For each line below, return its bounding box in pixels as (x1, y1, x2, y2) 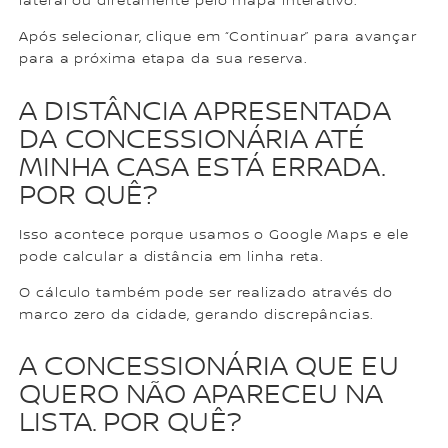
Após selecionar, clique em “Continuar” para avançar (19, 29, 418, 46)
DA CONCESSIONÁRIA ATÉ (19, 122, 366, 157)
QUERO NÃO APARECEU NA (19, 378, 384, 413)
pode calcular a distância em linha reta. (19, 248, 325, 265)
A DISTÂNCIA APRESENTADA (19, 94, 391, 129)
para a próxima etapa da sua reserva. (19, 51, 308, 68)
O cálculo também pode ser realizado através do (19, 284, 393, 301)
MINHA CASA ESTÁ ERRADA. (19, 150, 385, 185)
